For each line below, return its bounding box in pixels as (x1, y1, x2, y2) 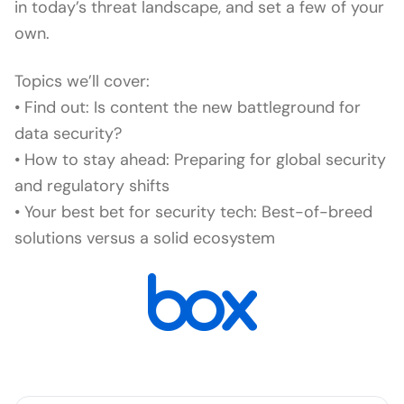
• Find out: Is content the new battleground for (14, 96, 361, 119)
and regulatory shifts (14, 175, 170, 197)
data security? (14, 123, 122, 145)
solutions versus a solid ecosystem (14, 227, 275, 250)
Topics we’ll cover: (14, 70, 150, 93)
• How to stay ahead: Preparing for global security (14, 149, 386, 171)
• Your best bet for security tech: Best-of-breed (14, 201, 372, 224)
